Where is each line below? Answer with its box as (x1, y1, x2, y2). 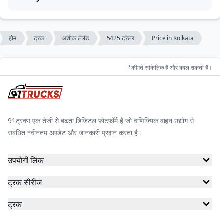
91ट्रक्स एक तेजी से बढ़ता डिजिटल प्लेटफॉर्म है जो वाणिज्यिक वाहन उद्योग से (8, 116, 194, 125)
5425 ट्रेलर (107, 34, 134, 42)
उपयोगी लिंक (8, 155, 44, 165)
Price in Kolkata (152, 34, 193, 42)
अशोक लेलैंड (62, 34, 89, 42)
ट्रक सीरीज (8, 177, 42, 188)
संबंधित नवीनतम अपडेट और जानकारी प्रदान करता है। (8, 128, 142, 137)
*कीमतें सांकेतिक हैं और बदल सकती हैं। (128, 63, 212, 72)
